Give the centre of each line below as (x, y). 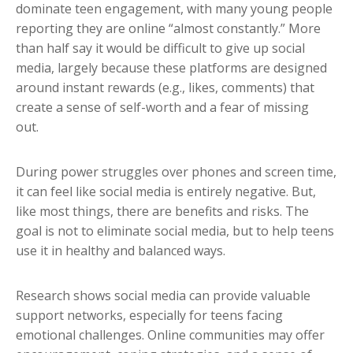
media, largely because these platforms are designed (171, 68)
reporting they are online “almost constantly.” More (168, 29)
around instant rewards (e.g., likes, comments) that (165, 88)
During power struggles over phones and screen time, (176, 172)
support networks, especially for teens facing (149, 316)
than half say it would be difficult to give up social (160, 48)
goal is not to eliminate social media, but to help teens (175, 231)
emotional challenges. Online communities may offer (170, 335)
